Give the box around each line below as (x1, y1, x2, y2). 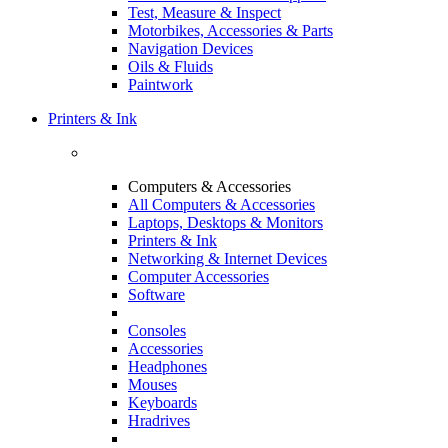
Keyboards (128, 393, 197, 411)
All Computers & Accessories (128, 195, 315, 213)
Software (128, 285, 185, 303)
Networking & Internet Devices (128, 249, 327, 267)
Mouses (128, 375, 177, 393)
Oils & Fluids (128, 57, 213, 75)
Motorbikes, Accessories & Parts (128, 21, 333, 39)
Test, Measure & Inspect (128, 3, 281, 21)
